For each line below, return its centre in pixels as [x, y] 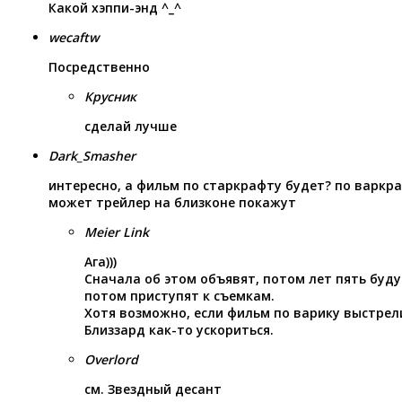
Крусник [110, 97]
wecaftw [74, 38]
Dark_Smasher [92, 156]
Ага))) [100, 262]
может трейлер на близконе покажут [172, 203]
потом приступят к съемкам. [179, 296]
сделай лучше [131, 127]
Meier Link [117, 232]
